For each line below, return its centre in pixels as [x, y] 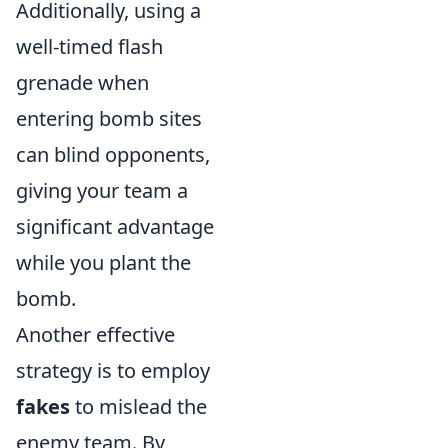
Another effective [95, 334]
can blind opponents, [113, 154]
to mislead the [138, 406]
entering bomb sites [109, 118]
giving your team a [102, 190]
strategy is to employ [113, 370]
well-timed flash [89, 46]
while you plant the [103, 262]
